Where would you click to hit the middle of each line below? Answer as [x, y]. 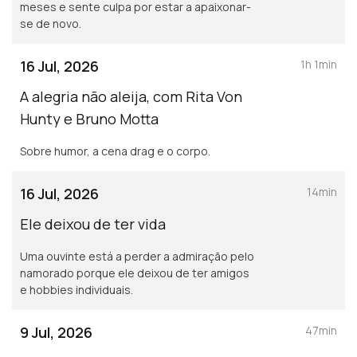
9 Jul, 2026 [56, 332]
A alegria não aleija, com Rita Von [131, 96]
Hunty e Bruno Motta [89, 119]
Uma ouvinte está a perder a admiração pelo [137, 256]
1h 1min [319, 64]
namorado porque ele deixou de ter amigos [135, 273]
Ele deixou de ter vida [93, 224]
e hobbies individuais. [76, 290]
